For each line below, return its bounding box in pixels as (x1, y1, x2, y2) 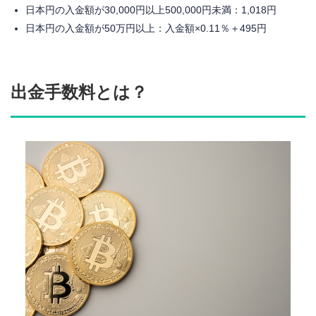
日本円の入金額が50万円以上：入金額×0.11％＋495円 (25, 22, 267, 34)
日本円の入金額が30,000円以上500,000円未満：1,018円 (25, 4, 276, 16)
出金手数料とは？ (11, 82, 147, 102)
